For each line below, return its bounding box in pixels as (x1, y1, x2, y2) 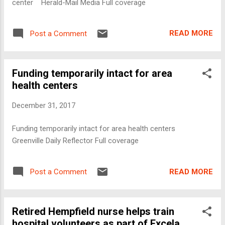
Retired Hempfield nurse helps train (12, 205, 174, 217)
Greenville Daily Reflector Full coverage (12, 136, 139, 145)
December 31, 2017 (12, 100, 75, 110)
